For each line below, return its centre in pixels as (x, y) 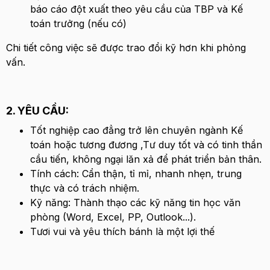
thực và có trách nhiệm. (85, 188)
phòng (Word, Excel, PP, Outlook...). (113, 217)
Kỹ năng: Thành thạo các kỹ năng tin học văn (135, 202)
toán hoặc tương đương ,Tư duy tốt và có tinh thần (146, 145)
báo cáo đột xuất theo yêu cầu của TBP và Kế (137, 9)
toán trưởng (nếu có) (78, 24)
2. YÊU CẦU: (37, 111)
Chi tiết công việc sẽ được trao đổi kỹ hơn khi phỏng (126, 48)
